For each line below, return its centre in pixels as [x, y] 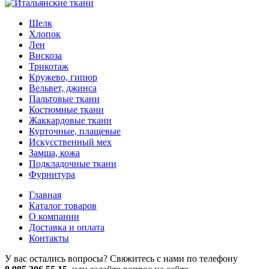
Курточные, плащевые [75, 131]
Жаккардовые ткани [70, 121]
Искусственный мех [70, 142]
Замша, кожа [54, 153]
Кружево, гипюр [63, 77]
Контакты [49, 238]
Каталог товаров [63, 206]
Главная [45, 195]
